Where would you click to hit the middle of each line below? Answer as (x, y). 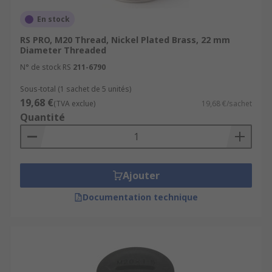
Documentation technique (140, 197)
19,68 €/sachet (227, 104)
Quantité (42, 117)
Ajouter (141, 175)
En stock (53, 19)
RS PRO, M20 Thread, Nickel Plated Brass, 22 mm (125, 40)
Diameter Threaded (63, 50)
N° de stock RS (46, 67)
